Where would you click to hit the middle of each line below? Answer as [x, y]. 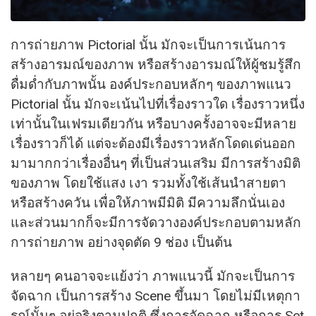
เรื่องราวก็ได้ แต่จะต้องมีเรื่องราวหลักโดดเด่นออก [153, 144]
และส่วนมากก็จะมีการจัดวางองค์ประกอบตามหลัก [156, 223]
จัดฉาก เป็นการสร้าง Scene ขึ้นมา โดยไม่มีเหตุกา [156, 296]
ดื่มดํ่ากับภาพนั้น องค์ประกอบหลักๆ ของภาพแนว [151, 85]
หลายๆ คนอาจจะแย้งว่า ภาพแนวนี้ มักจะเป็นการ [153, 276]
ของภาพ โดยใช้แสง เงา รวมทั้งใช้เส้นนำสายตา [148, 183]
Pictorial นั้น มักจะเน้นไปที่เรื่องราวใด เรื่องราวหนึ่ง [158, 104]
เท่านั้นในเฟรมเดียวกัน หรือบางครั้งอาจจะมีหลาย [153, 124]
